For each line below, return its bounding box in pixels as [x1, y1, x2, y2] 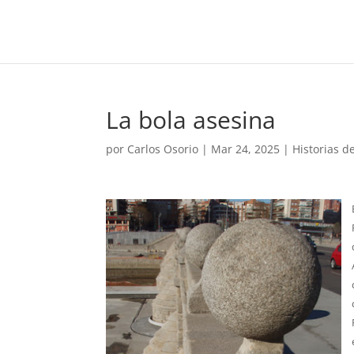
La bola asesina [106, 104, 277, 136]
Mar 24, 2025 [211, 141, 281, 156]
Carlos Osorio [127, 141, 199, 156]
